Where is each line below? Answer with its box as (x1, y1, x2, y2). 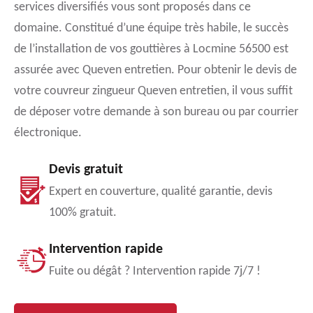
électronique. (14, 126, 82, 140)
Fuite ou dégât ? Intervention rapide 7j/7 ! (49, 265, 261, 278)
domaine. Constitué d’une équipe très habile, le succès (14, 22, 289, 35)
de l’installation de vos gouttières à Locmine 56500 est (14, 43, 289, 56)
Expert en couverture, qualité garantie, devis (49, 185, 272, 198)
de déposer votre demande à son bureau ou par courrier (14, 105, 298, 119)
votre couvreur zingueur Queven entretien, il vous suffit (14, 85, 293, 98)
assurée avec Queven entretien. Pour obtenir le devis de (14, 64, 297, 77)
